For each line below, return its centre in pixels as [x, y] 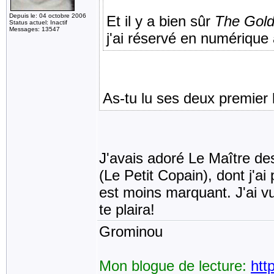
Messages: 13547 [35, 29]
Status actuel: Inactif [38, 22]
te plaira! [127, 209]
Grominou [131, 231]
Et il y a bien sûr [161, 21]
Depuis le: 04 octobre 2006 [48, 16]
